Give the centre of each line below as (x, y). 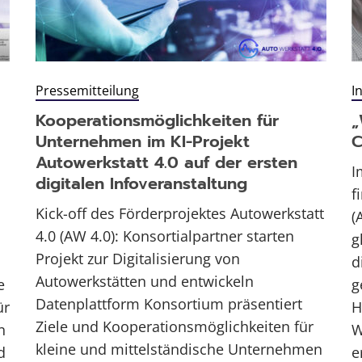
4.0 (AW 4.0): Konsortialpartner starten (164, 236)
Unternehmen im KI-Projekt (142, 142)
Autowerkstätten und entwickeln (144, 282)
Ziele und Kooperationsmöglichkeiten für (174, 327)
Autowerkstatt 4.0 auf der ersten (166, 163)
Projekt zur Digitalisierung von (137, 259)
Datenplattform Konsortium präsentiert (168, 304)
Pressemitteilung (87, 91)
